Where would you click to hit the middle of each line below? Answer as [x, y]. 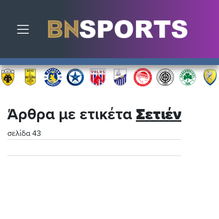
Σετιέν [159, 115]
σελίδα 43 [24, 134]
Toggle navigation [68, 26]
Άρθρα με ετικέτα [72, 115]
